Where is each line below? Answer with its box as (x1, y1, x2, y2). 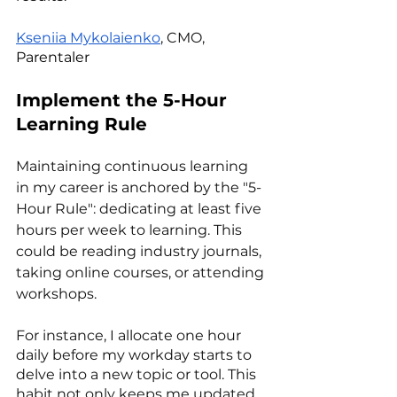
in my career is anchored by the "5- (16, 178, 261, 196)
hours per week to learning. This (16, 221, 245, 238)
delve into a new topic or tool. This (16, 365, 260, 383)
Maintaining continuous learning (16, 157, 252, 175)
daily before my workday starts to (16, 346, 255, 363)
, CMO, (160, 28, 208, 46)
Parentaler (16, 48, 90, 66)
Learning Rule (16, 113, 147, 135)
